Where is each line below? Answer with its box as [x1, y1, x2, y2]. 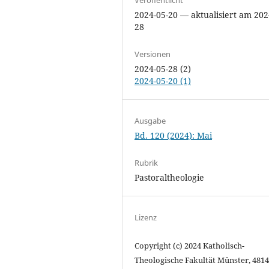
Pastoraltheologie [134, 172, 205, 183]
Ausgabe [134, 115, 166, 126]
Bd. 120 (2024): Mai [134, 129, 213, 141]
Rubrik [134, 157, 159, 168]
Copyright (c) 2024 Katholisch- [134, 240, 245, 252]
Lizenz [134, 212, 157, 223]
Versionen [134, 48, 171, 59]
